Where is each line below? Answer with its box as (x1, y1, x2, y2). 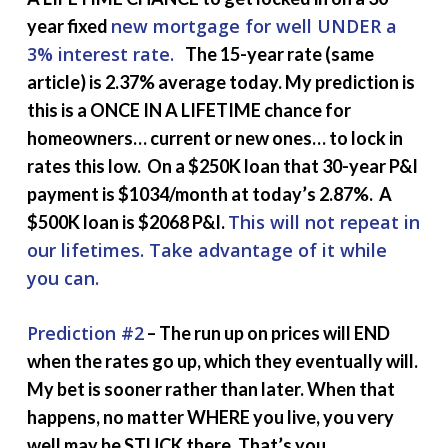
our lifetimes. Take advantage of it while (26, 237, 387, 262)
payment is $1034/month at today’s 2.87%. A (26, 182, 392, 205)
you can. (26, 265, 109, 290)
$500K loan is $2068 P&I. (26, 210, 228, 233)
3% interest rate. (26, 41, 179, 66)
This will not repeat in (227, 209, 420, 234)
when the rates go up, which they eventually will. (26, 349, 418, 372)
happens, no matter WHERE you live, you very (26, 405, 394, 428)
